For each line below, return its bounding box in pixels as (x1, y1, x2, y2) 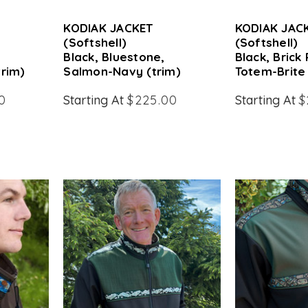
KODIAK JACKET (63, 21, 153, 35)
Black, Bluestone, (63, 49, 165, 64)
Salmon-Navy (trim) (63, 64, 181, 78)
